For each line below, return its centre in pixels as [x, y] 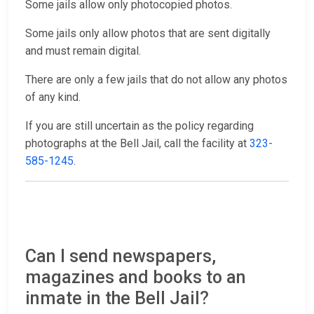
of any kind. [53, 97]
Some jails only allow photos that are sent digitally [148, 34]
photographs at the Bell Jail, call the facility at [137, 144]
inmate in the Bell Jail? [117, 299]
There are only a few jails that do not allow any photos [156, 80]
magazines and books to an [136, 278]
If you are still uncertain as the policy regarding [139, 126]
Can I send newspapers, [121, 257]
